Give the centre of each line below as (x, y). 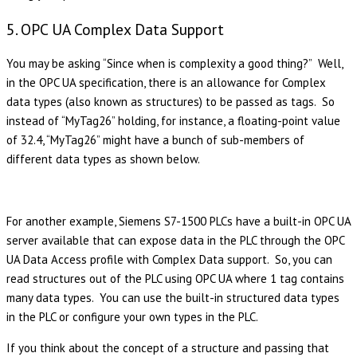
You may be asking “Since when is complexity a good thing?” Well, (175, 64)
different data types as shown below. (103, 159)
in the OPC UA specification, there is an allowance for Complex (166, 83)
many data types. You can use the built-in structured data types (173, 298)
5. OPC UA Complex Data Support (115, 29)
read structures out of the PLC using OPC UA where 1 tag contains (175, 279)
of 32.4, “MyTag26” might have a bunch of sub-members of (155, 140)
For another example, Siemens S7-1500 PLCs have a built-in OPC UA (178, 222)
